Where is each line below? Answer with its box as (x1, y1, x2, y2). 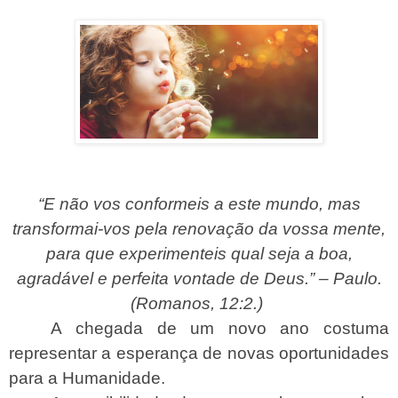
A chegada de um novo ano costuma (51, 318, 389, 338)
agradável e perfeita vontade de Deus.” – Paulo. (16, 268, 382, 288)
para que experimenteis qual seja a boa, (45, 243, 353, 263)
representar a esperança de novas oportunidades (9, 343, 389, 362)
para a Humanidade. (9, 368, 165, 387)
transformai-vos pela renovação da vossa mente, (12, 219, 386, 238)
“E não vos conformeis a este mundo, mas (37, 194, 361, 213)
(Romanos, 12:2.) (131, 293, 263, 313)
